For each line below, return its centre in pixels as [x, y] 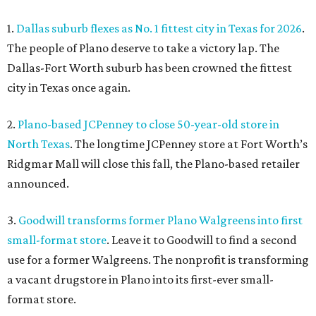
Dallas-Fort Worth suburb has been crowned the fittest [150, 67]
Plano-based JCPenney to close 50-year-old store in [148, 124]
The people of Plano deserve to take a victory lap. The [143, 48]
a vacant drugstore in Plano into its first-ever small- [140, 279]
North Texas [38, 144]
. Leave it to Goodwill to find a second [202, 239]
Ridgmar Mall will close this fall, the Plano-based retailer [153, 163]
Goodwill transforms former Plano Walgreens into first [160, 220]
